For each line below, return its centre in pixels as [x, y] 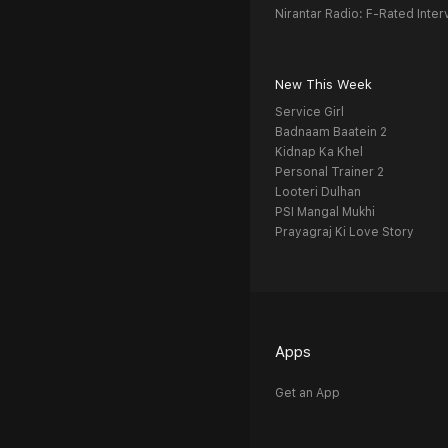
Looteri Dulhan [318, 192]
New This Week [323, 85]
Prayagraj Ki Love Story [344, 232]
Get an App [307, 393]
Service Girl [309, 112]
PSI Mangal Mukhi [325, 212]
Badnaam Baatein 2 [331, 132]
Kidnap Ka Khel [319, 152]
